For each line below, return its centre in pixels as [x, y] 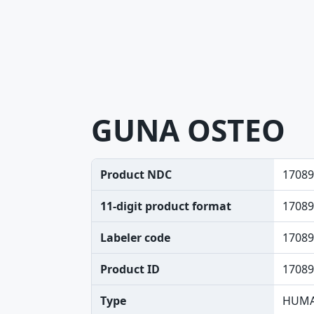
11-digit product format [166, 206]
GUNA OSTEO [188, 130]
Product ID [130, 269]
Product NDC [136, 175]
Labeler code [135, 238]
